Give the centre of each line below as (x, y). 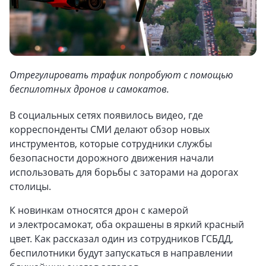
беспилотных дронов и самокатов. (89, 89)
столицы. (30, 186)
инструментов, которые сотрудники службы (111, 144)
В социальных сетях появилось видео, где (106, 115)
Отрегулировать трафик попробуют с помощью (121, 75)
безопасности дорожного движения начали (112, 158)
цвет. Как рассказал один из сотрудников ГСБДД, (121, 239)
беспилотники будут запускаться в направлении (121, 253)
